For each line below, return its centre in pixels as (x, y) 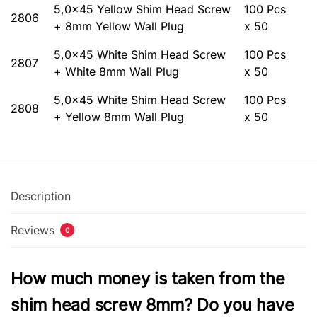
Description (41, 196)
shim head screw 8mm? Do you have (152, 305)
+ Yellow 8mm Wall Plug (119, 116)
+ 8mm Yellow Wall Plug (119, 26)
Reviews (34, 230)
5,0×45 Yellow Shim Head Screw (142, 9)
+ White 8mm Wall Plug (116, 71)
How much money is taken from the (148, 278)
